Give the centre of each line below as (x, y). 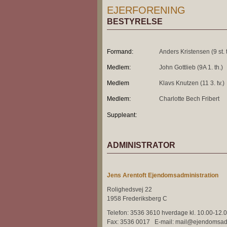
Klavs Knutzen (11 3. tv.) (192, 83)
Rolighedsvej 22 (129, 190)
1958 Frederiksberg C (137, 199)
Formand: (120, 52)
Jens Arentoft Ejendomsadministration (163, 175)
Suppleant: (122, 115)
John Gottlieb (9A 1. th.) (191, 67)
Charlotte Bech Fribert (189, 99)
